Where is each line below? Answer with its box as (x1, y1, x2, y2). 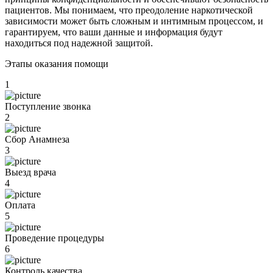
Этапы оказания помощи (5, 58, 108, 69)
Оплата (5, 200, 35, 211)
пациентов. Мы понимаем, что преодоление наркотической (5, 5, 253, 16)
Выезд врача (5, 167, 56, 178)
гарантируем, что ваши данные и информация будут (5, 27, 222, 38)
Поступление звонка (5, 101, 91, 112)
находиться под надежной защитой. (5, 38, 153, 49)
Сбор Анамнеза (5, 134, 69, 145)
